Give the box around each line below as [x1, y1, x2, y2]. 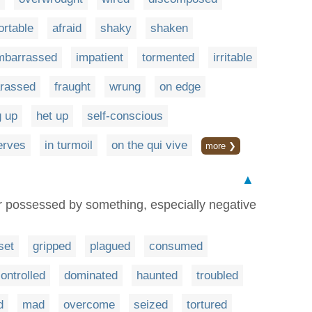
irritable [213, 50, 252, 64]
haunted [136, 268, 178, 282]
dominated [64, 268, 118, 282]
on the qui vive [111, 138, 187, 152]
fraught [54, 79, 91, 93]
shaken [150, 21, 188, 35]
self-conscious [87, 109, 163, 123]
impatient [76, 50, 123, 64]
